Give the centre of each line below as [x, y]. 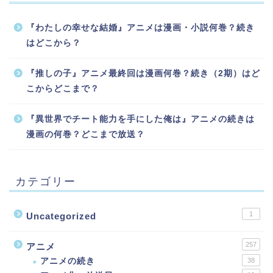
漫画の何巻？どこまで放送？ [86, 134]
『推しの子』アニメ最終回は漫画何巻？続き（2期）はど [143, 73]
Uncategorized [61, 216]
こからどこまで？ [63, 88]
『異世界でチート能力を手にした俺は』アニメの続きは [140, 119]
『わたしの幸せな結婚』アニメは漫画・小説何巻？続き [140, 27]
